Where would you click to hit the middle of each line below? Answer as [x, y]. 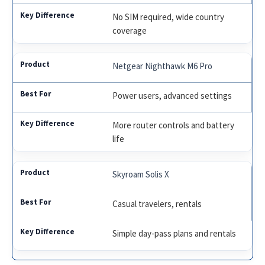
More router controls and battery [174, 125]
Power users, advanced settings [172, 95]
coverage [130, 30]
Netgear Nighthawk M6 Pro [163, 66]
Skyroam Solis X [141, 174]
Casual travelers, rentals [157, 203]
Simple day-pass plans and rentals [174, 233]
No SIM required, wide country [169, 17]
